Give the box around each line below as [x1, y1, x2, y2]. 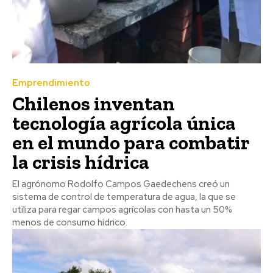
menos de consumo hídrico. [12, 216, 127, 229]
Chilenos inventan [12, 91, 175, 115]
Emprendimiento [12, 76, 90, 89]
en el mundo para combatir [12, 130, 250, 154]
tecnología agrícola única [12, 111, 236, 135]
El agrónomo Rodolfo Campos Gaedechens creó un [12, 177, 230, 190]
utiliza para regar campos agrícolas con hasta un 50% [12, 203, 232, 216]
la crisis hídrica [12, 150, 149, 174]
